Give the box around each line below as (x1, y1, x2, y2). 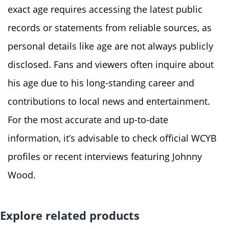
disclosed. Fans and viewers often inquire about (8, 58, 214, 71)
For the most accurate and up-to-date (8, 113, 168, 126)
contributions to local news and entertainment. (8, 95, 210, 107)
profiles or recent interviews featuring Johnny (8, 150, 202, 163)
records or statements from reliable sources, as (8, 21, 212, 34)
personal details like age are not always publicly (8, 39, 213, 52)
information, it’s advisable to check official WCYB (8, 131, 217, 144)
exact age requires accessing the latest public (8, 3, 202, 15)
